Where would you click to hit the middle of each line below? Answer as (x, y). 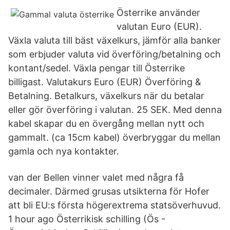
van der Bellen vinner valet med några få (96, 177)
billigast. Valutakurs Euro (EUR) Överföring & (105, 82)
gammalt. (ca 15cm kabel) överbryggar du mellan (114, 137)
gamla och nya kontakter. (64, 151)
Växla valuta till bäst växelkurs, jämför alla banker (114, 40)
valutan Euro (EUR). (159, 26)
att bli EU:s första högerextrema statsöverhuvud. (114, 205)
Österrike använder (158, 13)
